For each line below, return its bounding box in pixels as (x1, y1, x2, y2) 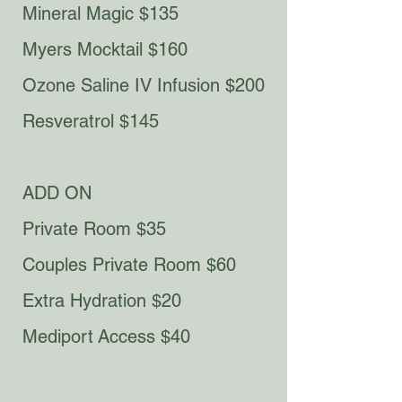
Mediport (22, 326, 93, 347)
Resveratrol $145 (22, 110, 159, 132)
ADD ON (22, 182, 92, 204)
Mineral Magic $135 (22, 3, 179, 24)
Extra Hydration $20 (22, 290, 181, 311)
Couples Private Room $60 (22, 254, 236, 275)
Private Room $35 (22, 218, 166, 240)
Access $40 (93, 326, 190, 347)
